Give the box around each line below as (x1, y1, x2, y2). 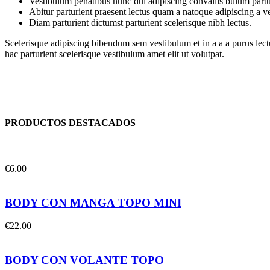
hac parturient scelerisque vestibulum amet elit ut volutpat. (5, 48, 224, 59)
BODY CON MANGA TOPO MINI (5, 196, 181, 209)
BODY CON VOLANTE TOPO (5, 253, 164, 266)
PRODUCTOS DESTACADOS (5, 117, 136, 128)
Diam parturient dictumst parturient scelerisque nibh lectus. (29, 17, 251, 28)
